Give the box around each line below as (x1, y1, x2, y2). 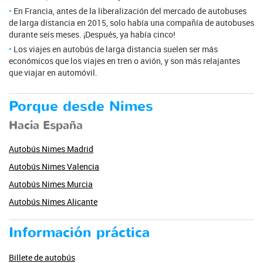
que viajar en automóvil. (9, 66, 97, 78)
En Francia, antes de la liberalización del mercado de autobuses (14, 5, 247, 16)
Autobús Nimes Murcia (9, 178, 93, 190)
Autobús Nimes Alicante (9, 195, 97, 207)
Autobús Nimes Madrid (9, 143, 93, 154)
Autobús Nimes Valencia (9, 160, 99, 172)
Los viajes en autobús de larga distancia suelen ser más (14, 43, 218, 55)
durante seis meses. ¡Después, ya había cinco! (9, 28, 176, 40)
